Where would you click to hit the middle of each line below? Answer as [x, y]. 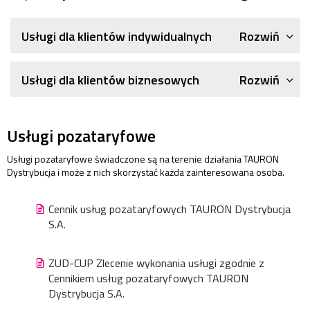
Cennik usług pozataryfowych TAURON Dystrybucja [170, 209]
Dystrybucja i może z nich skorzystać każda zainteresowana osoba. [146, 172]
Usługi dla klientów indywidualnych [117, 37]
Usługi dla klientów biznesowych [110, 80]
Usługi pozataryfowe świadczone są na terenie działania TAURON [143, 159]
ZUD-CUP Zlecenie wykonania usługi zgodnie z [156, 263]
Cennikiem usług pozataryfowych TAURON [148, 279]
